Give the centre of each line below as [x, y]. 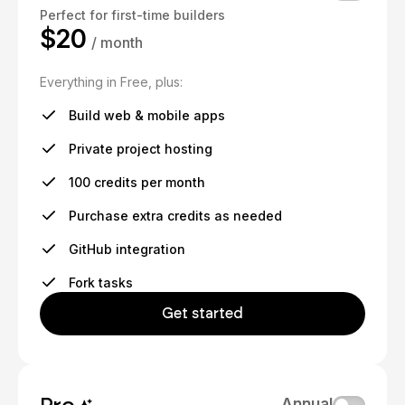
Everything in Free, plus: [111, 82]
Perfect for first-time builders [132, 15]
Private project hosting [141, 149]
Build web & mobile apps [147, 116]
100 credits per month [137, 183]
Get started [202, 314]
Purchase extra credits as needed [175, 216]
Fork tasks [101, 283]
